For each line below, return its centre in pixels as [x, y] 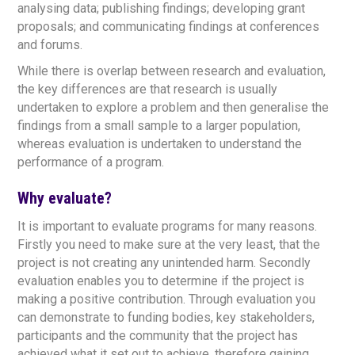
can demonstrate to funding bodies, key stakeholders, [166, 317]
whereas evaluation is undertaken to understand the [160, 144]
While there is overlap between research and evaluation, [172, 71]
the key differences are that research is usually [148, 89]
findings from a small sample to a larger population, [159, 126]
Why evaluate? [65, 198]
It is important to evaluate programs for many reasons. [168, 226]
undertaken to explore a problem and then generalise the [174, 107]
